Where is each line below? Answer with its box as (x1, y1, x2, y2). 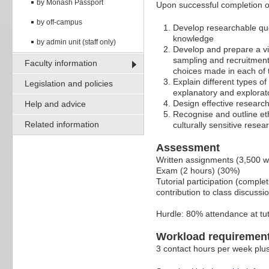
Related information (25, 119, 99, 129)
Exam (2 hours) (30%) (156, 166, 240, 176)
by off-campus (37, 17, 82, 26)
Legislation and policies (25, 78, 113, 88)
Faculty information (25, 58, 97, 68)
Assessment (156, 142, 220, 154)
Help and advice (25, 98, 86, 109)
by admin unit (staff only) (37, 37, 116, 46)
